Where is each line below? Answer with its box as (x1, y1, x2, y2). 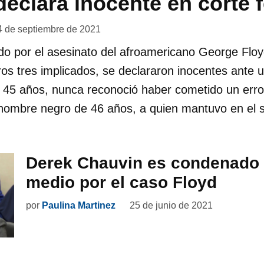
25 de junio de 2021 (130, 200, 213, 211)
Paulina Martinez (42, 200, 115, 211)
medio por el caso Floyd (26, 173, 217, 192)
